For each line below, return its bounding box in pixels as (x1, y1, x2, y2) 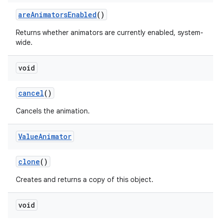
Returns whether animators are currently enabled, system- (16, 28, 203, 37)
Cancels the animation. (16, 107, 90, 115)
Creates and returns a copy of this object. (16, 175, 153, 184)
